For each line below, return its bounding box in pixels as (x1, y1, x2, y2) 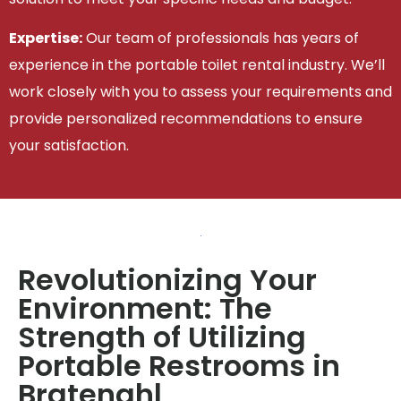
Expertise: (9, 28, 82, 49)
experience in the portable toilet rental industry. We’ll (9, 55, 385, 76)
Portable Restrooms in (18, 345, 340, 386)
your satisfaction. (9, 135, 129, 157)
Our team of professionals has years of (82, 28, 359, 49)
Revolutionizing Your (18, 259, 317, 300)
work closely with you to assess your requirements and (9, 81, 392, 103)
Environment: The (18, 287, 272, 328)
